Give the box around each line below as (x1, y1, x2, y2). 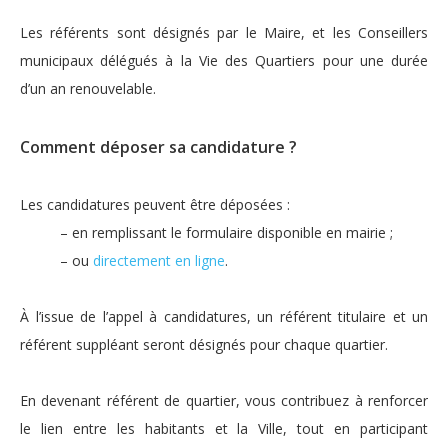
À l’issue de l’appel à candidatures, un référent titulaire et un (20, 307, 428, 327)
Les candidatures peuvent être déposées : (20, 195, 290, 215)
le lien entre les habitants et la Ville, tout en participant (20, 419, 428, 439)
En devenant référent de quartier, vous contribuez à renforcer (20, 391, 428, 411)
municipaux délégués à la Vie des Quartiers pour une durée (20, 51, 428, 71)
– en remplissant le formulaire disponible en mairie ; (60, 223, 393, 243)
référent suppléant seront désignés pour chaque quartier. (20, 335, 388, 355)
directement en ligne (93, 251, 225, 271)
